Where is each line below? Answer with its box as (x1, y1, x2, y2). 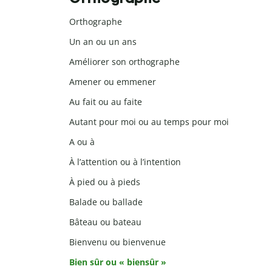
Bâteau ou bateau (69, 216, 141, 228)
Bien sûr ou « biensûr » (69, 256, 166, 268)
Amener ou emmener (69, 76, 156, 88)
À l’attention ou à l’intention (69, 156, 181, 168)
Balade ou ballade (69, 196, 143, 208)
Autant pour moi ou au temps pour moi (69, 116, 229, 128)
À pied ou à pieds (69, 176, 140, 188)
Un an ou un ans (69, 36, 137, 48)
